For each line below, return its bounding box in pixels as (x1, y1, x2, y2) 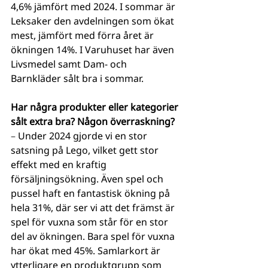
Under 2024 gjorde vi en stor (18, 129, 150, 142)
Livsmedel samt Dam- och (11, 57, 129, 71)
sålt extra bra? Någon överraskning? (11, 114, 177, 128)
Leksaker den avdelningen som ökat (11, 14, 176, 28)
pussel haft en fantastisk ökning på (11, 186, 172, 200)
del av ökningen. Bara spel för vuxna (11, 229, 177, 243)
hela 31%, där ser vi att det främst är (11, 200, 177, 214)
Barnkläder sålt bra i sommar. (11, 71, 146, 85)
